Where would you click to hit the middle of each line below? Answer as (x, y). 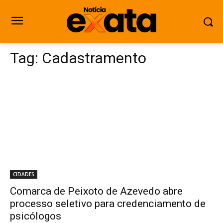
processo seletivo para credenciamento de (108, 204)
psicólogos (36, 216)
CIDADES (24, 174)
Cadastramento (94, 58)
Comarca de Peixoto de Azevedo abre (96, 191)
